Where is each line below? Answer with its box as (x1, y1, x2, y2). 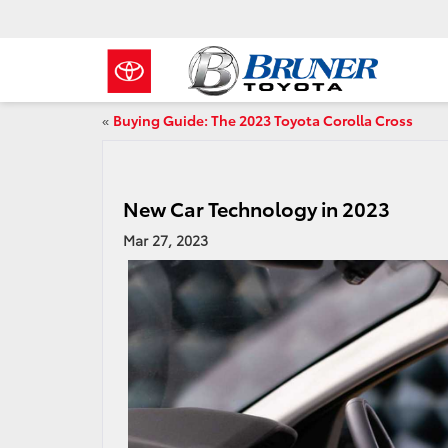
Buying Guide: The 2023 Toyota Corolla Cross (113, 110, 413, 130)
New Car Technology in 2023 (123, 194, 390, 222)
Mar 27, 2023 (123, 230, 208, 250)
